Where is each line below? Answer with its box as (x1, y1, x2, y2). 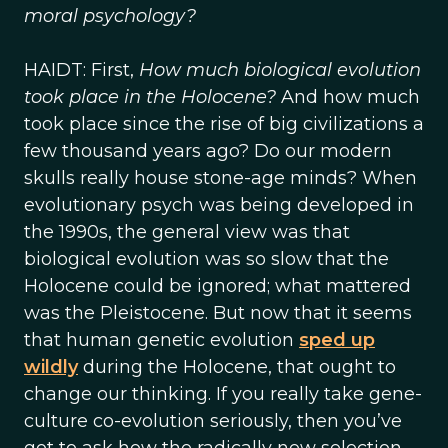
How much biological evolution (139, 59, 421, 81)
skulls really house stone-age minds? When (24, 167, 417, 189)
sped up (299, 329, 375, 351)
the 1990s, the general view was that (24, 221, 350, 243)
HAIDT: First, (24, 59, 139, 81)
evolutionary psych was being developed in (24, 194, 414, 216)
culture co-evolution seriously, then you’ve (24, 410, 402, 432)
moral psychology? (24, 5, 196, 27)
